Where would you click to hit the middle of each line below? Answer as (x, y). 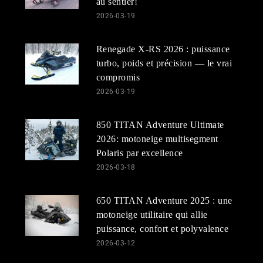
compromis (118, 77)
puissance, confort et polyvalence (162, 228)
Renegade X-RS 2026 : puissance (163, 49)
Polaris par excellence (139, 153)
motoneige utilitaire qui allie (152, 214)
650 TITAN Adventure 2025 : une (164, 200)
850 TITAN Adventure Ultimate (160, 124)
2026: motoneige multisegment (157, 139)
